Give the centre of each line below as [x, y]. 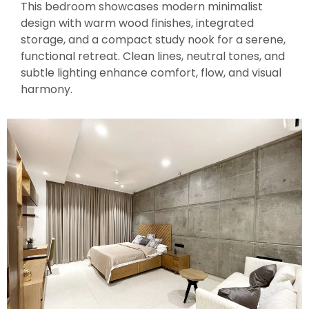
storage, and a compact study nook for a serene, [153, 39]
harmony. [47, 89]
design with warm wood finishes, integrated [137, 23]
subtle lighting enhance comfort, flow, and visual [151, 72]
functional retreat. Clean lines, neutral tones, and [153, 56]
